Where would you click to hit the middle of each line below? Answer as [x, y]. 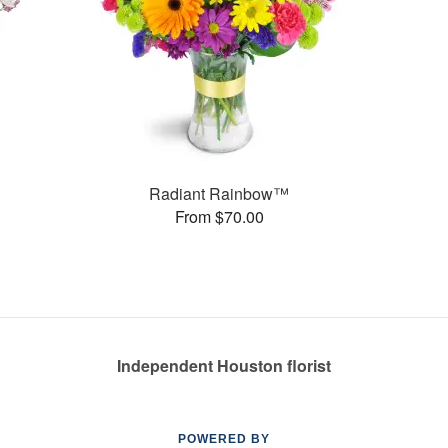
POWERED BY [224, 439]
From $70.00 [219, 216]
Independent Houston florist [224, 365]
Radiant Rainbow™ [219, 193]
